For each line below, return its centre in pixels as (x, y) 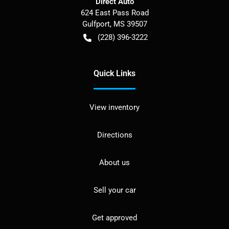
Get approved (114, 217)
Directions (114, 135)
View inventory (114, 107)
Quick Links (114, 73)
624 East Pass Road (114, 13)
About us (114, 162)
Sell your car (114, 190)
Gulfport (96, 24)
